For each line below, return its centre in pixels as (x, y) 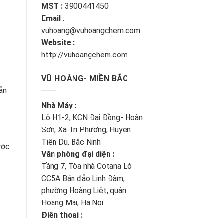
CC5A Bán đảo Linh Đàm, (83, 179)
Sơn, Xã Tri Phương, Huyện (86, 130)
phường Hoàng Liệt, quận (83, 191)
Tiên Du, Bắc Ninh (71, 142)
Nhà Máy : (59, 106)
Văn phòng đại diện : (78, 154)
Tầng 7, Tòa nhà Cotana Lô (86, 166)
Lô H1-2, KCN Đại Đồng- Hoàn (92, 118)
